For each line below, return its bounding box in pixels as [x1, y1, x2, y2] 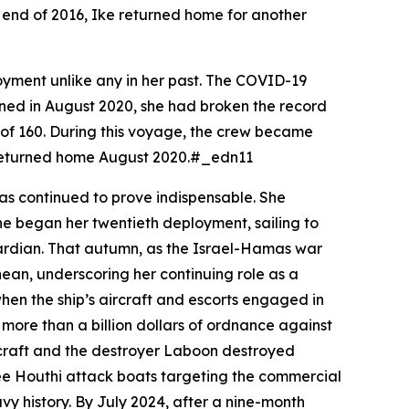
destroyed [218, 341, 295, 360]
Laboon [163, 341, 218, 360]
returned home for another [115, 5, 307, 24]
